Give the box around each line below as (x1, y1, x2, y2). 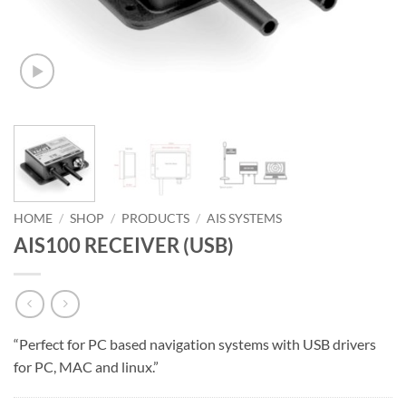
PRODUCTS (121, 210, 190, 226)
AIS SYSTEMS (207, 210, 283, 226)
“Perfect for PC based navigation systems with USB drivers (14, 335, 376, 353)
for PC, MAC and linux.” (14, 358, 159, 376)
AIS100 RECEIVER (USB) (14, 232, 234, 257)
